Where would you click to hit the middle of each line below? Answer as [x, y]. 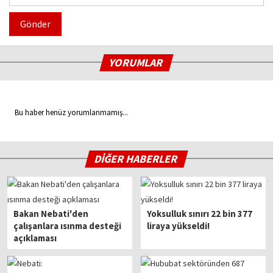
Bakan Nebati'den [51, 214]
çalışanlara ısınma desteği [68, 226]
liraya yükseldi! [179, 226]
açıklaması [35, 238]
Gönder [35, 24]
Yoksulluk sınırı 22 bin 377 [200, 214]
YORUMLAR [137, 63]
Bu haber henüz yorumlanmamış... [69, 113]
